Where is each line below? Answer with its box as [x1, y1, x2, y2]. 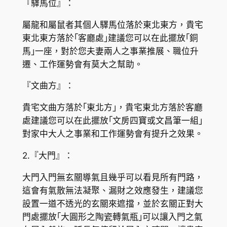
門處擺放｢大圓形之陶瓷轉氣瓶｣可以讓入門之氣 [22, 211, 203, 222]
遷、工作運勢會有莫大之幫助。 [22, 59, 143, 69]
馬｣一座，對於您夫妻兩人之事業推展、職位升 [22, 46, 199, 56]
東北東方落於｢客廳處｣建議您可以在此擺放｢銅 [22, 32, 198, 43]
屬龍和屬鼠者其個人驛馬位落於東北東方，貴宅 [22, 19, 203, 30]
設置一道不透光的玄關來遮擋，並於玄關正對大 [22, 198, 203, 209]
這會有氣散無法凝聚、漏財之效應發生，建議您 [22, 185, 203, 196]
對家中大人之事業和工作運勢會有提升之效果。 [22, 129, 203, 139]
